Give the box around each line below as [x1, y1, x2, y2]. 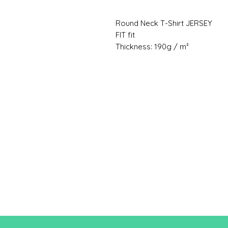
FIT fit [116, 30, 135, 40]
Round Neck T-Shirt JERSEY [116, 18, 212, 28]
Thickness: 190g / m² [116, 41, 189, 51]
